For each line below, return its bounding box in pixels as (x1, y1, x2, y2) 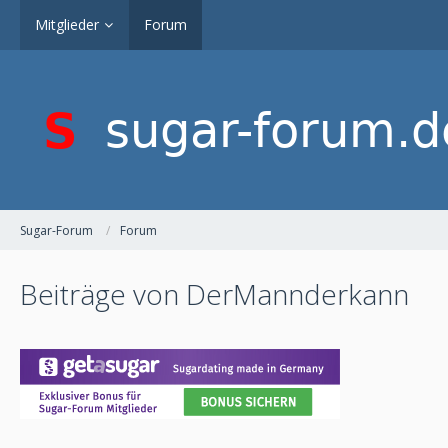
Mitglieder (35, 15, 99, 34)
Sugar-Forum (20, 221, 93, 239)
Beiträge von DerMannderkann (20, 275, 409, 313)
